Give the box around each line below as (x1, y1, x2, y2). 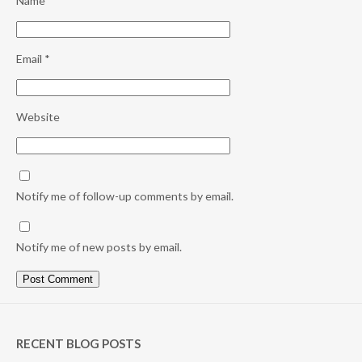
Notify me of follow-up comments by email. (16, 188, 234, 203)
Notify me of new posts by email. (16, 239, 182, 254)
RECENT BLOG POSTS (16, 335, 141, 351)
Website (16, 109, 60, 124)
